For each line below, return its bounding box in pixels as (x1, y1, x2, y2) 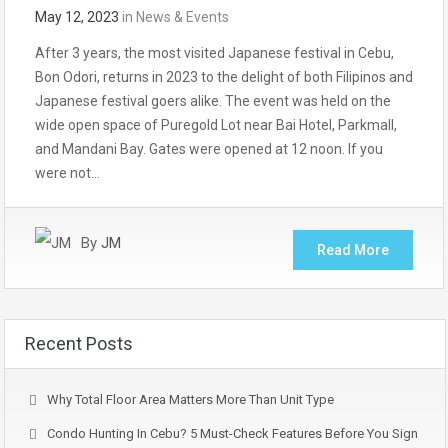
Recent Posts (25, 333, 133, 354)
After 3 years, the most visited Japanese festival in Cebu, (35, 45, 394, 61)
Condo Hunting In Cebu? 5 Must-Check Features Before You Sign (47, 426, 418, 441)
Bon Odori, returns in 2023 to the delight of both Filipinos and (35, 69, 413, 85)
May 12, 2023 (35, 9, 119, 25)
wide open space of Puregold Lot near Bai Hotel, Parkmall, (35, 117, 397, 133)
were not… (35, 165, 100, 181)
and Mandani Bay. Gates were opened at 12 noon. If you (35, 141, 383, 157)
